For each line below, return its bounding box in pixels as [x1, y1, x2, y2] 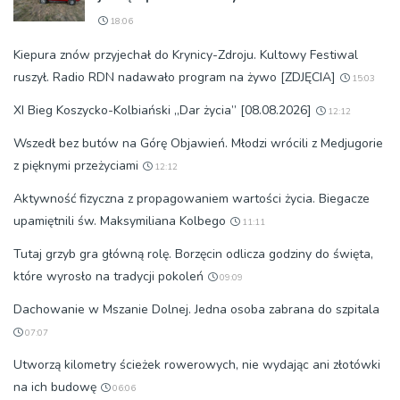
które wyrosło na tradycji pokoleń [13, 267, 204, 285]
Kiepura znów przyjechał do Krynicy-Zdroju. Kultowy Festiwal [13, 46, 358, 63]
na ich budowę [13, 378, 96, 396]
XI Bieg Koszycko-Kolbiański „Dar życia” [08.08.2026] [13, 101, 312, 119]
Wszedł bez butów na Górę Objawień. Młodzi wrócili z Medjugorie [13, 134, 383, 152]
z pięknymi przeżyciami [13, 156, 138, 174]
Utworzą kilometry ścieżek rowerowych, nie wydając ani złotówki [13, 355, 380, 373]
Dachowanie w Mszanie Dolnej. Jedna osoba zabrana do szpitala [13, 300, 379, 318]
